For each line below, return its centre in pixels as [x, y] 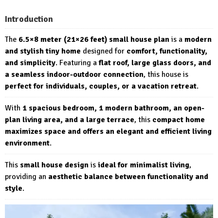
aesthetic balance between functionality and [128, 176]
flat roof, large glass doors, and [155, 63]
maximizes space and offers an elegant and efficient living [108, 131]
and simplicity [30, 63]
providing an [27, 176]
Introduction [29, 19]
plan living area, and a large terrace [70, 119]
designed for [104, 51]
